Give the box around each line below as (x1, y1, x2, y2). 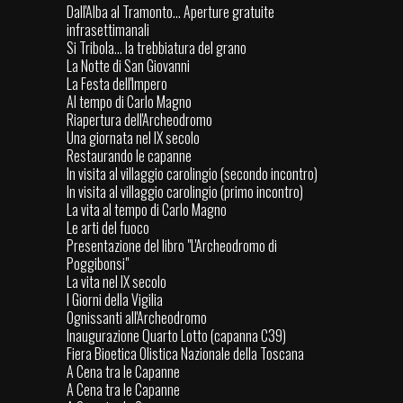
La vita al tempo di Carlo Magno (67, 199, 227, 221)
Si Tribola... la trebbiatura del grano (67, 37, 246, 59)
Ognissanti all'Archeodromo (67, 307, 207, 329)
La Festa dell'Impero (67, 73, 167, 95)
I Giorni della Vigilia (67, 289, 163, 311)
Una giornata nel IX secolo (67, 127, 200, 149)
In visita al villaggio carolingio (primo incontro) (67, 181, 303, 203)
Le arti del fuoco (67, 217, 149, 239)
